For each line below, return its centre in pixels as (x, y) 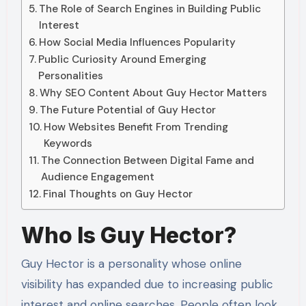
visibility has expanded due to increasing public (147, 284)
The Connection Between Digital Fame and (147, 161)
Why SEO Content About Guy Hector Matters (153, 93)
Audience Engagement (97, 177)
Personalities (70, 76)
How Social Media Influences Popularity (137, 43)
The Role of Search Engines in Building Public (150, 9)
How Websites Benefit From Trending (136, 127)
